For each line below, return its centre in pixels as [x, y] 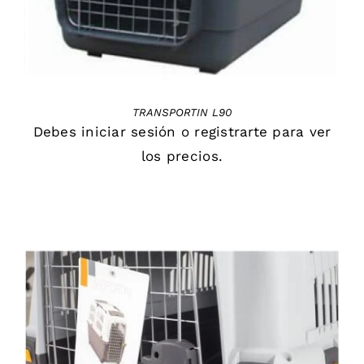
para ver [299, 132]
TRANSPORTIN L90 [182, 113]
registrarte [231, 132]
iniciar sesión [129, 132]
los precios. [182, 156]
